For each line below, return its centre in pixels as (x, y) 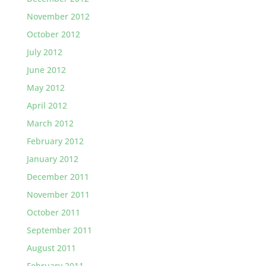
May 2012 (45, 88)
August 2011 (51, 248)
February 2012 (55, 141)
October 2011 (53, 212)
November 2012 (58, 16)
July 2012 (44, 52)
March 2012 (50, 123)
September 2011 (59, 230)
